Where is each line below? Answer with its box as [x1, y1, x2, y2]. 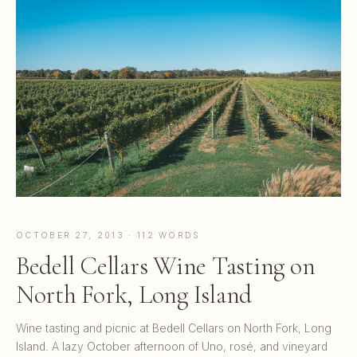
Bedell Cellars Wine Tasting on [16, 249, 316, 281]
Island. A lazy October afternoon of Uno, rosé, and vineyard [16, 339, 328, 353]
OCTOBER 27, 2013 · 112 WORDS [16, 229, 201, 241]
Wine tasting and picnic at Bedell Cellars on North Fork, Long [16, 320, 331, 335]
